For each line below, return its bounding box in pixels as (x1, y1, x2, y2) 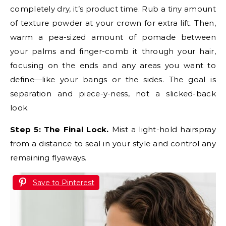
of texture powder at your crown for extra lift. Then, (10, 18, 216, 28)
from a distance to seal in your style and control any (10, 138, 216, 148)
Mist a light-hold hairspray (108, 124, 216, 134)
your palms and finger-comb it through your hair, (10, 46, 216, 56)
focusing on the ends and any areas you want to (10, 60, 216, 70)
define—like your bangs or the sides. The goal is (10, 74, 216, 84)
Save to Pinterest (33, 178, 94, 187)
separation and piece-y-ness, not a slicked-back (10, 88, 216, 98)
